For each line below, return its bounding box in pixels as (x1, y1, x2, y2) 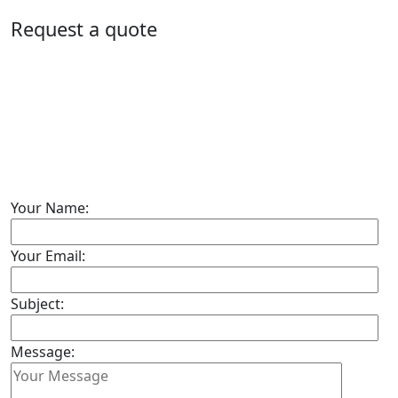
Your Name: (11, 197, 89, 218)
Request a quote (11, 15, 157, 42)
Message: (11, 341, 75, 362)
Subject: (11, 293, 64, 314)
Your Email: (11, 245, 85, 266)
